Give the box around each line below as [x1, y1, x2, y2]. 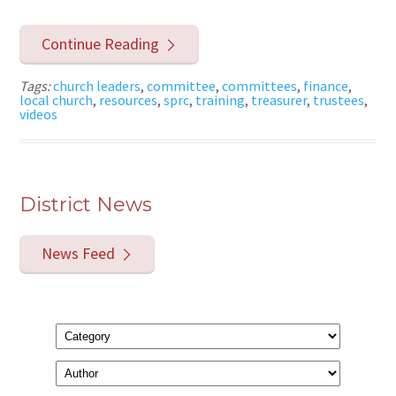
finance [303, 76, 349, 95]
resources [99, 90, 158, 109]
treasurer [251, 90, 308, 109]
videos [19, 104, 58, 123]
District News [19, 192, 153, 217]
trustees [313, 90, 365, 109]
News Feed [41, 243, 115, 264]
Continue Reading [41, 33, 159, 54]
